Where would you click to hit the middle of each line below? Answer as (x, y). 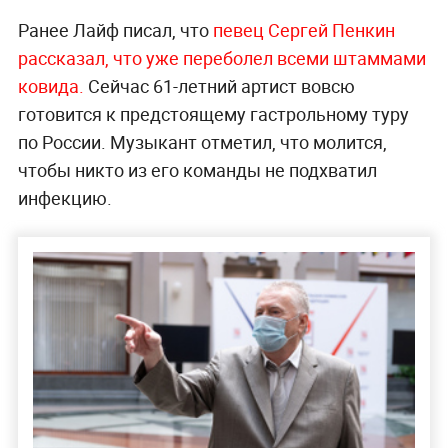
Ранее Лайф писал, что (115, 29)
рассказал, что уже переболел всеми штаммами (221, 57)
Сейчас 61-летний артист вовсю (219, 85)
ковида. (50, 85)
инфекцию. (64, 197)
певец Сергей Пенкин (303, 29)
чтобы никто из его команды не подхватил (197, 169)
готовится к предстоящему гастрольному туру (213, 113)
